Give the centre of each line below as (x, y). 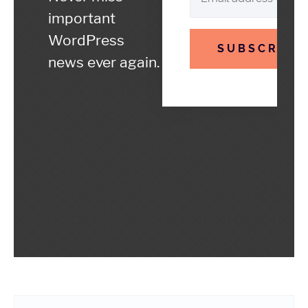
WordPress (86, 40)
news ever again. (104, 62)
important (82, 18)
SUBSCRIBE (261, 48)
